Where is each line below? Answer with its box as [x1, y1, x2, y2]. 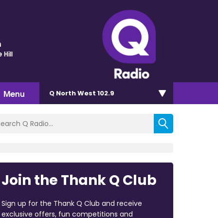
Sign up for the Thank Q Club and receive [1, 198, 142, 208]
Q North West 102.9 [49, 88, 114, 98]
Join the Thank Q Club [1, 170, 157, 190]
